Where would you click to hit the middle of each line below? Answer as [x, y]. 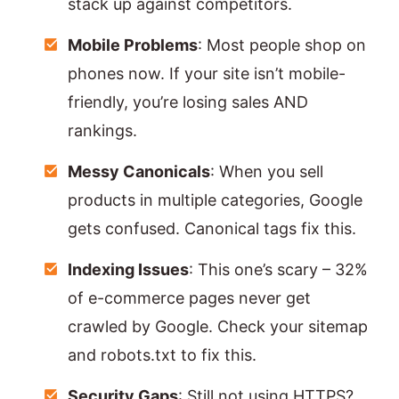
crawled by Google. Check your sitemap [218, 327]
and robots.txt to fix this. [162, 355]
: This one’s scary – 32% [278, 270]
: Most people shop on [282, 45]
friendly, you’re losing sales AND [188, 102]
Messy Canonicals [139, 172]
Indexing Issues [128, 270]
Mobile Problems [133, 45]
